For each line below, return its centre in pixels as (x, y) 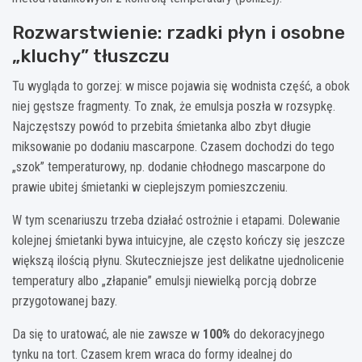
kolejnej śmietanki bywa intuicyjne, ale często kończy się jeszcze (179, 240)
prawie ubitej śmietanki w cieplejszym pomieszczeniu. (150, 187)
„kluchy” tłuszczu (91, 55)
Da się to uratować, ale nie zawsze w (107, 334)
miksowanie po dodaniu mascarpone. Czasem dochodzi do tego (173, 146)
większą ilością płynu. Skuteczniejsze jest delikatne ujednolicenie (178, 260)
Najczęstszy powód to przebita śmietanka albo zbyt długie (162, 126)
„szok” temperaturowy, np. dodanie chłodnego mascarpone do (169, 166)
